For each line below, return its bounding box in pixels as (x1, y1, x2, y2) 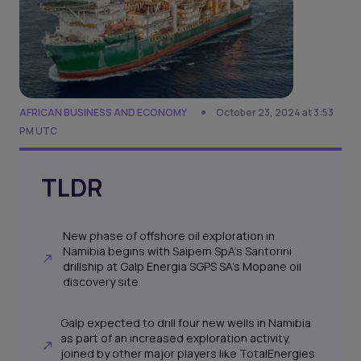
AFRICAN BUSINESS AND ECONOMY (19, 106, 187, 119)
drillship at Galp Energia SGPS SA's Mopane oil (62, 259, 301, 275)
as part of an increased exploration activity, (60, 330, 291, 346)
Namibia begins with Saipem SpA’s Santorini (62, 243, 292, 259)
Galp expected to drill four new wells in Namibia (60, 315, 311, 331)
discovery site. (62, 274, 141, 290)
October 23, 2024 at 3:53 (216, 106, 334, 119)
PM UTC (19, 124, 57, 138)
